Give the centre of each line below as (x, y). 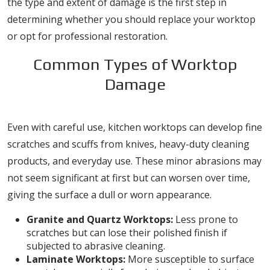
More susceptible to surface (190, 259)
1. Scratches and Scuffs (135, 106)
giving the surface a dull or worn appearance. (109, 195)
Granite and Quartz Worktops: (100, 219)
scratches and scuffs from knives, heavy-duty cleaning (128, 144)
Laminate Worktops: (76, 259)
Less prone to (206, 219)
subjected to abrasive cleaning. (96, 246)
